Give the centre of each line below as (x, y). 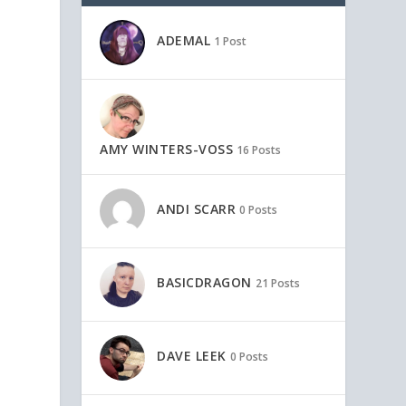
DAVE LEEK (192, 356)
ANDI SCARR (197, 209)
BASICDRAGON (204, 283)
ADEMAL (184, 41)
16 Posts (259, 150)
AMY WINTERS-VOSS (167, 149)
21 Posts (277, 284)
